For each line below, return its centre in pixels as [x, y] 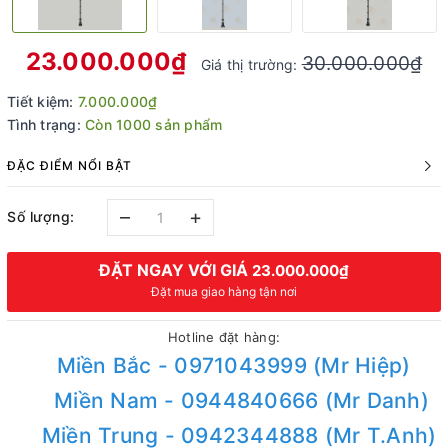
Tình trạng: [44, 124]
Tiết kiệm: [42, 101]
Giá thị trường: [251, 64]
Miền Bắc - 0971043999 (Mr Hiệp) [233, 365]
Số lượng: [41, 216]
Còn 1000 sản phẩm [154, 124]
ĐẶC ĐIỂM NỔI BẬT [69, 165]
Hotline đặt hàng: [224, 337]
